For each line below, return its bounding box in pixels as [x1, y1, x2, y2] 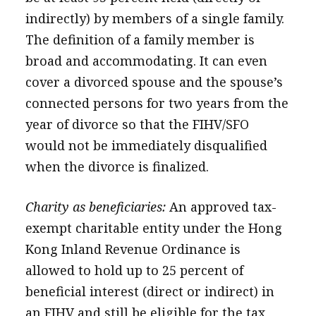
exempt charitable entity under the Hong [25, 219, 282, 236]
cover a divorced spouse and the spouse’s [25, 73, 283, 90]
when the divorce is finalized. [25, 158, 209, 175]
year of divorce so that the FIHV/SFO [25, 116, 249, 133]
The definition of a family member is [25, 31, 255, 48]
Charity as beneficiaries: [25, 198, 169, 215]
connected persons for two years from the [25, 95, 288, 111]
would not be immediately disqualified [25, 137, 267, 154]
